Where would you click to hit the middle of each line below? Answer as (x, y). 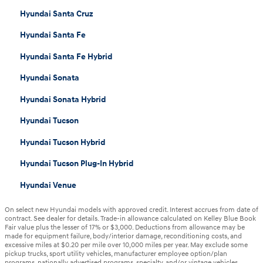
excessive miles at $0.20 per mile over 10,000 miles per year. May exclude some (126, 245)
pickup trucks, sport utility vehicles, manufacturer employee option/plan (116, 254)
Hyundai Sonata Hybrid (63, 99)
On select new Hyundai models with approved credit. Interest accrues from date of (131, 210)
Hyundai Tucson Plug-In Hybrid (76, 164)
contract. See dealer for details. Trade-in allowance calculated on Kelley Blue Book (130, 218)
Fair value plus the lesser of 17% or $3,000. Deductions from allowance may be (125, 227)
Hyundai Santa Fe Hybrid (66, 56)
